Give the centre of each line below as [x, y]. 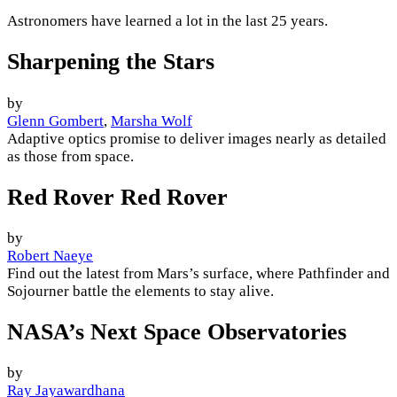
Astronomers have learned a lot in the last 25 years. [167, 21]
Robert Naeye [50, 255]
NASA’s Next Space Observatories [177, 332]
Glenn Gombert [55, 121]
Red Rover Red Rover [117, 197]
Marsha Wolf [152, 121]
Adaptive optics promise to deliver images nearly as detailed [197, 138]
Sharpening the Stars [111, 62]
